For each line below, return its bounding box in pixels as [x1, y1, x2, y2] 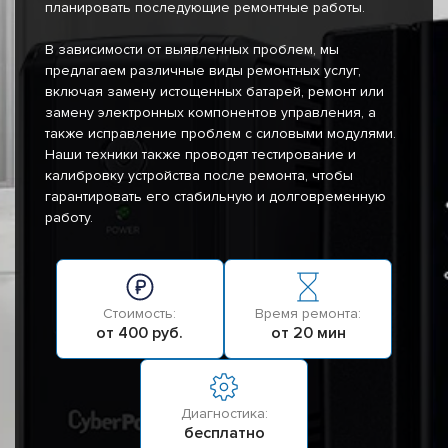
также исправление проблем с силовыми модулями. [45, 125, 396, 143]
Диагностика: [180, 405, 268, 423]
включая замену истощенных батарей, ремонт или [45, 83, 384, 101]
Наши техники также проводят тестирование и [45, 146, 356, 164]
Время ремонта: [255, 305, 362, 323]
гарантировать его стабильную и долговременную [45, 188, 386, 206]
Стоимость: [103, 305, 177, 323]
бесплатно [183, 423, 265, 444]
